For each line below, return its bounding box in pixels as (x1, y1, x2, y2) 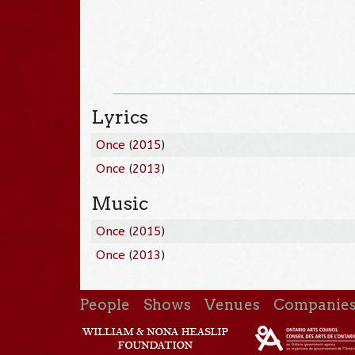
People (79, 295, 130, 314)
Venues (204, 295, 261, 314)
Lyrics (91, 105, 149, 128)
